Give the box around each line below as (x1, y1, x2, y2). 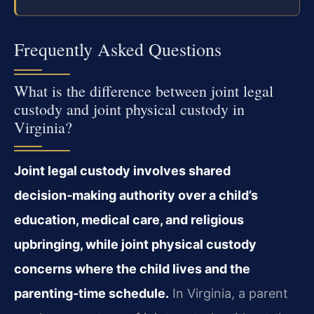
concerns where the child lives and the (14, 261, 250, 276)
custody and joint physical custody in (14, 98, 245, 119)
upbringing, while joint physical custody (14, 236, 257, 252)
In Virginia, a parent (169, 285, 288, 301)
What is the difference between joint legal (14, 80, 273, 101)
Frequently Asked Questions (14, 36, 221, 61)
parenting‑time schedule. (14, 285, 169, 301)
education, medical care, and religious (14, 212, 244, 227)
